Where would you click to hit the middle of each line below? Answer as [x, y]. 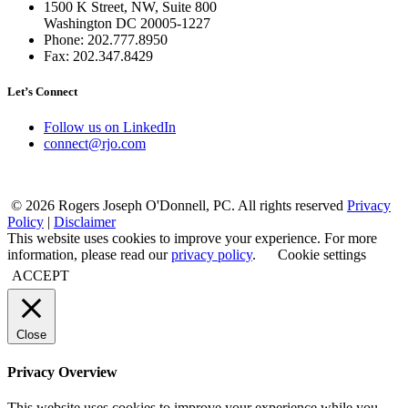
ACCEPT [41, 276]
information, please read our [89, 255]
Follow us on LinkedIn [110, 127]
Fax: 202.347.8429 [98, 56]
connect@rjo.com [95, 144]
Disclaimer [85, 222]
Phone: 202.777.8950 [106, 40]
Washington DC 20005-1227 [127, 24]
